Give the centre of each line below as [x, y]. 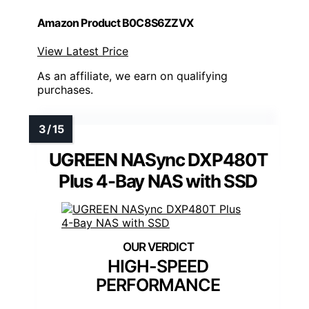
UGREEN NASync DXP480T [158, 159]
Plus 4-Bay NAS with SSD [158, 181]
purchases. [65, 89]
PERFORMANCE [158, 285]
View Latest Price [83, 51]
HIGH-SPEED [158, 266]
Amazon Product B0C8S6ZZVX [115, 22]
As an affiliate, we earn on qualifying [132, 76]
